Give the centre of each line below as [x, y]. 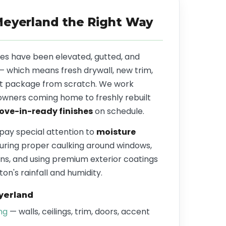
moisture [116, 132]
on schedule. [119, 111]
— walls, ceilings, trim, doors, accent [79, 212]
